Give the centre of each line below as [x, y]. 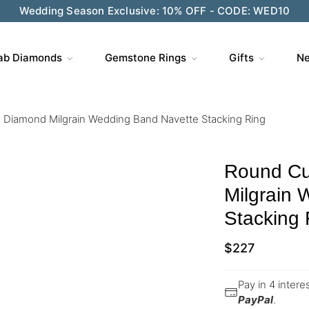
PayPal [256, 300]
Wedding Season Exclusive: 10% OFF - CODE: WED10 [154, 11]
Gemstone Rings [145, 58]
